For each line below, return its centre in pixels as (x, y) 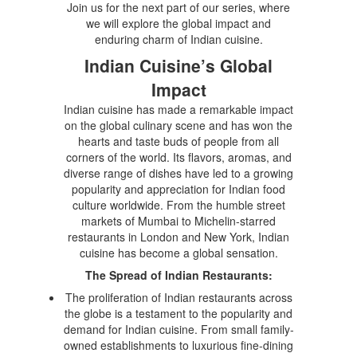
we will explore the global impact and (178, 23)
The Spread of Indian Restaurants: (178, 275)
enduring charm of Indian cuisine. (178, 39)
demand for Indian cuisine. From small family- (178, 329)
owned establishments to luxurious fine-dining (178, 345)
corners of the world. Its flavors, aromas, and (178, 157)
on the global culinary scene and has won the (178, 125)
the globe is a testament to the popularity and (178, 313)
